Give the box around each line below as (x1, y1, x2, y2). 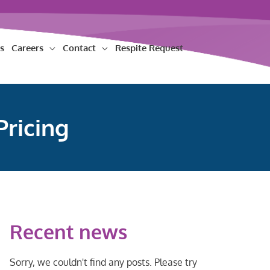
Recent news (9, 219, 127, 244)
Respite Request (115, 42, 183, 54)
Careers (11, 42, 43, 54)
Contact (63, 42, 96, 54)
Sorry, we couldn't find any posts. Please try (9, 256, 197, 268)
